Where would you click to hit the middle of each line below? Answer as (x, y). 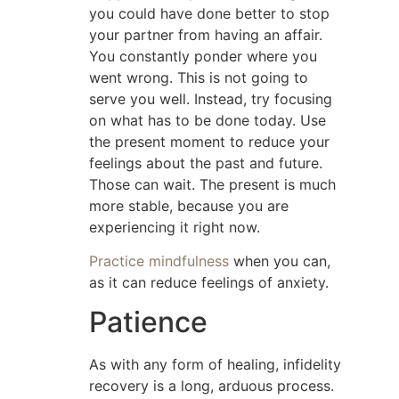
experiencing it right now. (175, 227)
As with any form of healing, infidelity (215, 365)
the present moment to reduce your (209, 141)
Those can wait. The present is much (212, 184)
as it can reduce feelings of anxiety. (209, 283)
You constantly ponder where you (203, 56)
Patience (148, 322)
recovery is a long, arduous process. (212, 386)
